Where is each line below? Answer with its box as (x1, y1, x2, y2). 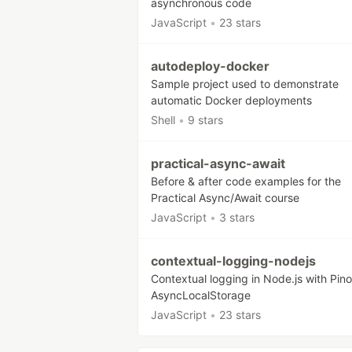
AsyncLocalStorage (151, 288, 251, 302)
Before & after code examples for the (151, 174, 341, 188)
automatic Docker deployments (151, 93, 312, 107)
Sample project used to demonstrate (151, 76, 339, 90)
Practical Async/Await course (151, 190, 299, 204)
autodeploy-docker (151, 57, 269, 74)
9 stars (188, 112, 223, 126)
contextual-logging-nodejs (151, 252, 316, 269)
